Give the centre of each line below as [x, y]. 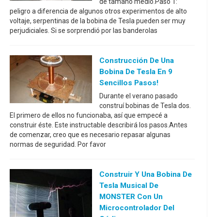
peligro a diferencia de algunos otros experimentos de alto [98, 11]
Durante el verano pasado [139, 96]
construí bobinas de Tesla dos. [145, 106]
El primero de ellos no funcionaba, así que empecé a [89, 115]
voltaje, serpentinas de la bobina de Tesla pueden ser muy [98, 21]
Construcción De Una [137, 61]
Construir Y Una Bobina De [146, 174]
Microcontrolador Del [137, 208]
